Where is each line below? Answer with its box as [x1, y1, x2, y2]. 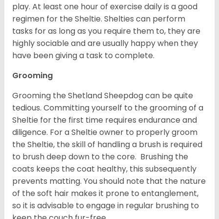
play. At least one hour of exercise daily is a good [12, 1, 197, 13]
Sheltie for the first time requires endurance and [12, 114, 197, 126]
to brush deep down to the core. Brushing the [12, 151, 188, 163]
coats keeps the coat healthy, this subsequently [12, 163, 197, 175]
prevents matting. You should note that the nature [12, 175, 206, 187]
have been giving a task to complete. [12, 50, 158, 62]
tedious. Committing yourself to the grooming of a [12, 102, 203, 114]
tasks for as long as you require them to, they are [12, 25, 200, 37]
